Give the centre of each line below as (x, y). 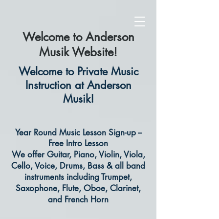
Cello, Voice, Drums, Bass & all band (78, 166)
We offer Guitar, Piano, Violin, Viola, (78, 154)
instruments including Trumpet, (78, 177)
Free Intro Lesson (78, 143)
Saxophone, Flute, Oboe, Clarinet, (78, 188)
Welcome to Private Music (78, 71)
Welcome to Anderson (78, 37)
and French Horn (78, 199)
